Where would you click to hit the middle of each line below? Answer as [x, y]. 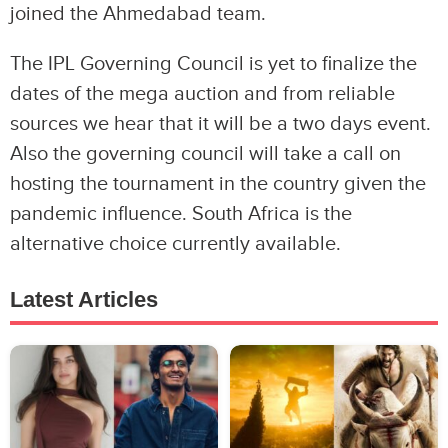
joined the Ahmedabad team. [138, 14]
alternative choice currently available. [175, 244]
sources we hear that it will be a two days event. [220, 124]
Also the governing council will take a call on [205, 154]
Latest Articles [84, 300]
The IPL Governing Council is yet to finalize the [213, 64]
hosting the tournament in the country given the [218, 184]
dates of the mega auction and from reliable [202, 94]
